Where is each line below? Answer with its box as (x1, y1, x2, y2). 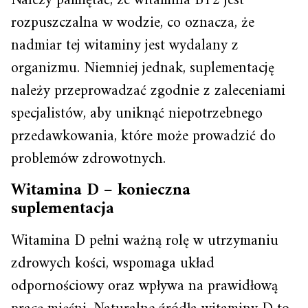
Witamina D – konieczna (11, 176, 190, 206)
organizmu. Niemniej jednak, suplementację (11, 55, 274, 82)
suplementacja (11, 195, 114, 224)
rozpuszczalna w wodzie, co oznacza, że (11, 10, 254, 37)
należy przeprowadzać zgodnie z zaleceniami (11, 78, 285, 105)
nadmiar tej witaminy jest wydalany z (11, 32, 239, 60)
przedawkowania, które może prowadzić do (11, 123, 276, 151)
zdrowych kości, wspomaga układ (11, 250, 214, 278)
